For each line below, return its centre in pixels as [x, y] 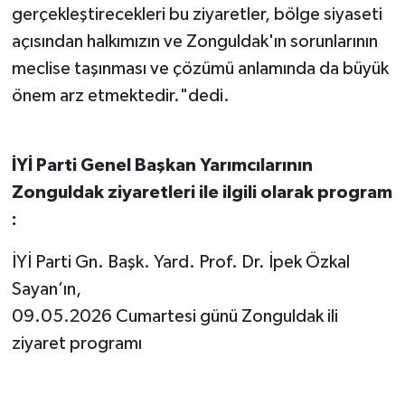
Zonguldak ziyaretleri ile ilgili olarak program [202, 192]
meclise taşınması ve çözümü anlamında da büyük [200, 68]
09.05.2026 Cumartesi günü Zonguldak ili [174, 316]
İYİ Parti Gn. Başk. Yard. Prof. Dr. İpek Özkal [180, 262]
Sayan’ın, [46, 289]
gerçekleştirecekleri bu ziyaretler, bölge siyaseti [197, 14]
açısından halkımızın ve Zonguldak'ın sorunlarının [194, 41]
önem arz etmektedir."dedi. [120, 95]
